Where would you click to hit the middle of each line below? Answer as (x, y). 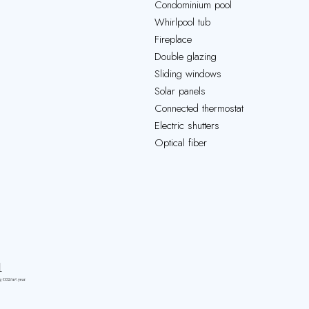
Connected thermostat (199, 108)
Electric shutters (187, 126)
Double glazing (186, 57)
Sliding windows (188, 74)
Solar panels (180, 91)
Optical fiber (181, 143)
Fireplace (173, 39)
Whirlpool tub (182, 22)
